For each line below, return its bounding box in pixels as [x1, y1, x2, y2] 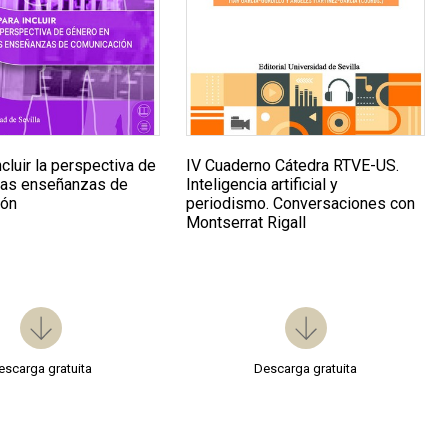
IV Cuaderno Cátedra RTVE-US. [186, 156, 400, 176]
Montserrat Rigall [186, 213, 307, 233]
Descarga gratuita [254, 361, 358, 377]
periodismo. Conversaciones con [186, 194, 416, 214]
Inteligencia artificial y [186, 175, 339, 195]
